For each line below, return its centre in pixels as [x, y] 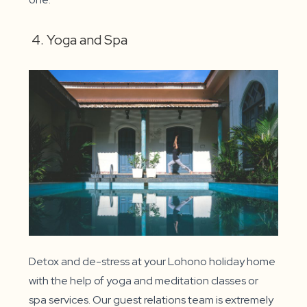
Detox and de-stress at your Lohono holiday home [152, 262]
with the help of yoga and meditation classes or [144, 281]
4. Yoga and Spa [81, 40]
